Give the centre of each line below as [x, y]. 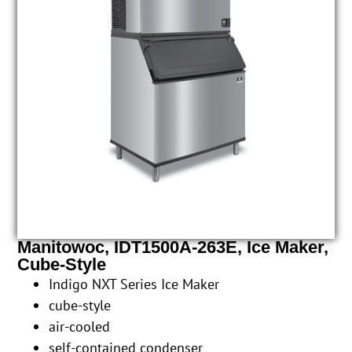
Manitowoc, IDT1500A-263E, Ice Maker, [173, 247]
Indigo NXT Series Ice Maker [134, 284]
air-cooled [80, 327]
